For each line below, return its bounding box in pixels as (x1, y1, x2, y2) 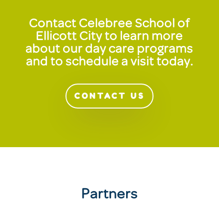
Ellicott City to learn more (36, 31, 183, 43)
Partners (81, 189, 138, 202)
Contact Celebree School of (28, 19, 190, 30)
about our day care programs (25, 44, 194, 56)
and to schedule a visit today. (25, 57, 193, 68)
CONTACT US (74, 91, 145, 101)
